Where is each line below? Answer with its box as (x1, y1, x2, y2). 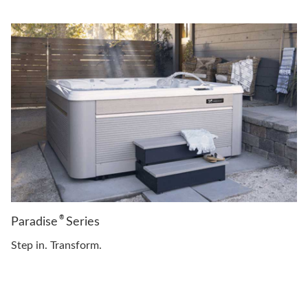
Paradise (11, 216, 58, 229)
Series (63, 216, 100, 229)
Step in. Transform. (11, 240, 102, 252)
